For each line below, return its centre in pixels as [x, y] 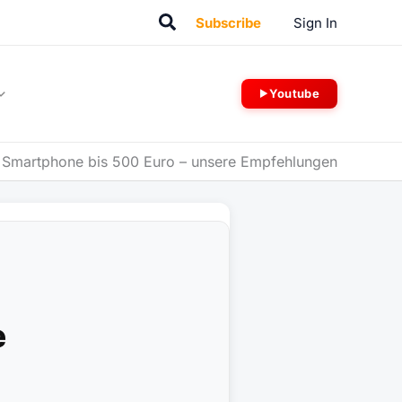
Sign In [315, 22]
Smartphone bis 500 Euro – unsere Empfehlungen [170, 162]
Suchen [191, 20]
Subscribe [228, 22]
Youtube [294, 93]
